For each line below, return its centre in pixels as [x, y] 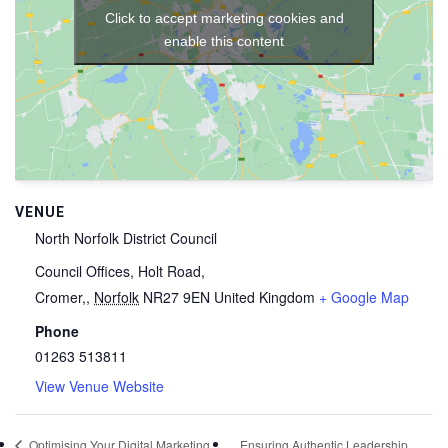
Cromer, [60, 297]
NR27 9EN [176, 297]
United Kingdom [264, 297]
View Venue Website [99, 386]
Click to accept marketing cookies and [224, 18]
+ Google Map [364, 297]
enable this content [224, 41]
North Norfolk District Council [126, 238]
